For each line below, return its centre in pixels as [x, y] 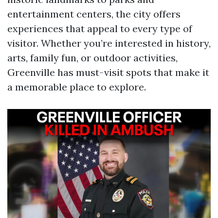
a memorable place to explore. [77, 87]
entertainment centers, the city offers [94, 14]
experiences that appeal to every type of [100, 28]
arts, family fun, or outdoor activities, [92, 58]
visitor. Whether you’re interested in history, [109, 43]
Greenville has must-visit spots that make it [108, 72]
